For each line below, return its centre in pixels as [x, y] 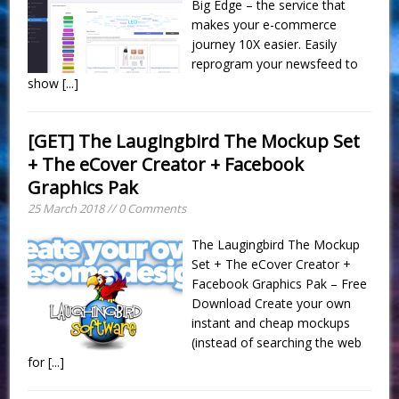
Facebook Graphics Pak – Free [280, 283]
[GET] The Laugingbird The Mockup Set [194, 141]
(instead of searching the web [277, 342]
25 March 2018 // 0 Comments [107, 208]
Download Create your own [272, 303]
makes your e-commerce [265, 24]
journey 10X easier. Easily [265, 44]
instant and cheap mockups [271, 322]
